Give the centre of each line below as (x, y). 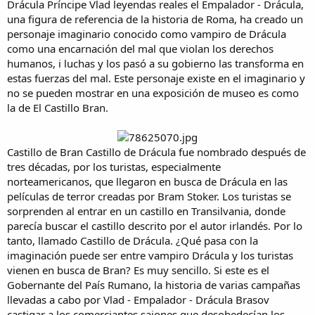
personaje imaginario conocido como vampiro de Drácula (147, 34)
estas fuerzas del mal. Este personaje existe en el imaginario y (156, 78)
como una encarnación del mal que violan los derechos (140, 49)
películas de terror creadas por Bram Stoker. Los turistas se (149, 197)
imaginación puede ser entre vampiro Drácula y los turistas (150, 256)
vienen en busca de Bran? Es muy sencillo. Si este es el (138, 270)
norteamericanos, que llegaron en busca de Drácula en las (147, 182)
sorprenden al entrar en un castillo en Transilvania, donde (146, 211)
